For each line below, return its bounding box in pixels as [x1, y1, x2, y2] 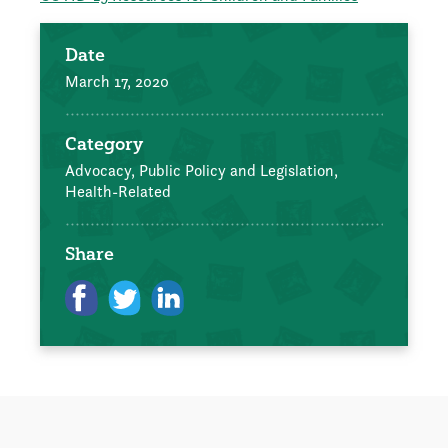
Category [65, 132, 143, 156]
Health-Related [65, 181, 171, 203]
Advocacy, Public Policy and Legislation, [65, 160, 338, 182]
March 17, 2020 [65, 71, 169, 93]
